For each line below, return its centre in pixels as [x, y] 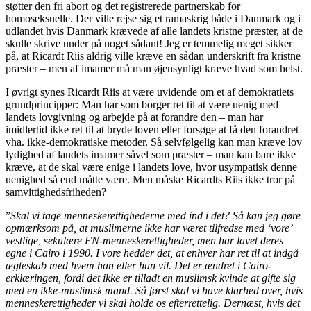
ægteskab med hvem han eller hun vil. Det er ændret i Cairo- [138, 265]
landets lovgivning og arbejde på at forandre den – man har [134, 117]
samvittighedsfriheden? [56, 192]
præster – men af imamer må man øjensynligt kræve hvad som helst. [154, 68]
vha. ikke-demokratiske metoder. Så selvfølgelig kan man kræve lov [154, 142]
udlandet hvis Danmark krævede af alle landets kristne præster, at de [154, 31]
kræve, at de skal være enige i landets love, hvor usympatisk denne [151, 167]
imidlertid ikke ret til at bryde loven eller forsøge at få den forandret [152, 129]
